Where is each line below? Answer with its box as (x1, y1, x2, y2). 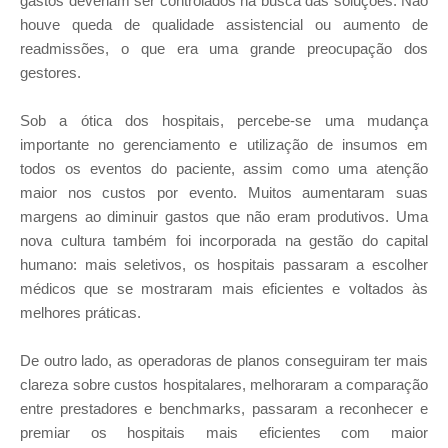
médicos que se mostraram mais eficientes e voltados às (20, 280, 428, 297)
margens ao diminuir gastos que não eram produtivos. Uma (20, 208, 428, 225)
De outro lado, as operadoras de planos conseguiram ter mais (20, 352, 428, 369)
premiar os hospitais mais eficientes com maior (20, 424, 428, 441)
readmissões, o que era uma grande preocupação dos (20, 40, 428, 57)
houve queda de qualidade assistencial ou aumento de (20, 16, 428, 33)
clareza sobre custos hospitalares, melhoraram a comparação (20, 376, 428, 393)
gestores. (20, 64, 81, 81)
